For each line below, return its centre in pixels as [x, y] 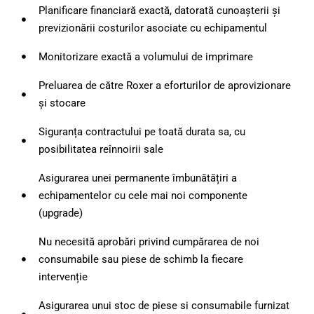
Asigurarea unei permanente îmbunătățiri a [137, 178]
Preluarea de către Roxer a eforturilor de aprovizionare [164, 85]
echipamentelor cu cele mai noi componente [143, 195]
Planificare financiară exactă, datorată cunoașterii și [159, 10]
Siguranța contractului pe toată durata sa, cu [142, 131]
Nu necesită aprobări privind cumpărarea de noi [149, 241]
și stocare [62, 103]
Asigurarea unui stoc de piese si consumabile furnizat [164, 305]
